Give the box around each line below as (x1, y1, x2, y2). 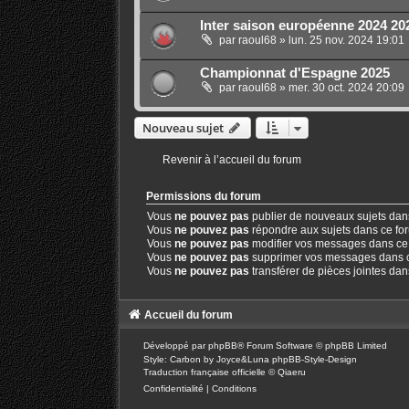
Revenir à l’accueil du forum (162, 153, 301, 167)
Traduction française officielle (142, 367, 266, 378)
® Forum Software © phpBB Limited (236, 341, 387, 351)
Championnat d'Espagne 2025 (199, 66, 390, 81)
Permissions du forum (145, 191, 261, 203)
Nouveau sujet (142, 120, 224, 137)
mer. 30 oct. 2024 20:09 (288, 81, 404, 95)
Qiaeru (277, 367, 306, 378)
